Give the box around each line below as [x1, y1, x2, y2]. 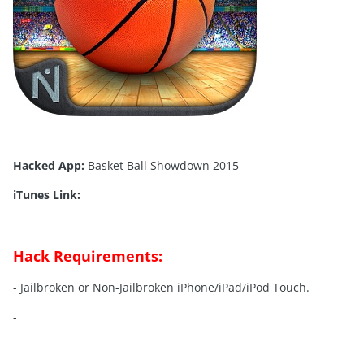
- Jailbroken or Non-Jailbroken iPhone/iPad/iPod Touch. [13, 279, 310, 296]
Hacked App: [13, 158, 84, 174]
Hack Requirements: [13, 246, 162, 266]
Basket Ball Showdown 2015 [84, 158, 239, 174]
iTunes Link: [13, 187, 80, 203]
